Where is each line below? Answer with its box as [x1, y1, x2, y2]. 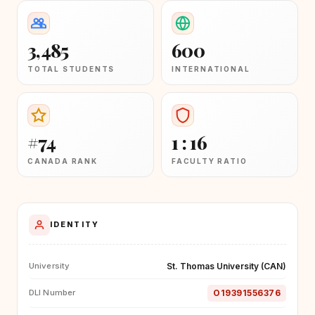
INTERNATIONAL [172, 64, 250, 73]
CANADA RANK [27, 156, 98, 165]
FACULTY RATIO [172, 156, 247, 165]
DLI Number [29, 288, 76, 298]
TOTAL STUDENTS [27, 64, 115, 73]
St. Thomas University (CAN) [167, 260, 286, 271]
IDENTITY [50, 220, 99, 230]
